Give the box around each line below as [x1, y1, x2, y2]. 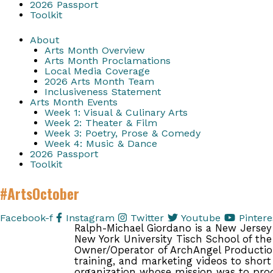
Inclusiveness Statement [44, 86, 161, 98]
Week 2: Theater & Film [44, 117, 157, 129]
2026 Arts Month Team [44, 76, 154, 88]
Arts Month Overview [44, 44, 145, 57]
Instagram [66, 212, 115, 224]
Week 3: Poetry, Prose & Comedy [44, 127, 200, 140]
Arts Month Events [29, 96, 118, 108]
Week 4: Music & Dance [44, 138, 157, 150]
